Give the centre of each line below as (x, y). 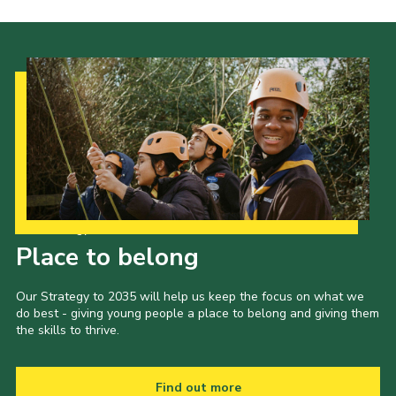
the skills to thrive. (67, 331)
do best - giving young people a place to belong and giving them (197, 314)
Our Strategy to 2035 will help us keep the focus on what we (190, 297)
